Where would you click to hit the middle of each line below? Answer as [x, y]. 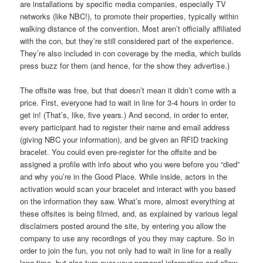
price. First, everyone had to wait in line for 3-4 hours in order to [128, 103]
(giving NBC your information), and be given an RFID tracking [124, 140]
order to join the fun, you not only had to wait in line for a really [126, 251]
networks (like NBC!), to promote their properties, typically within [129, 16]
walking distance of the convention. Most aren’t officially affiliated [131, 29]
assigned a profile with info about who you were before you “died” [130, 164]
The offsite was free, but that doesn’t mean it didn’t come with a [128, 90]
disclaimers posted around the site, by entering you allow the [123, 226]
